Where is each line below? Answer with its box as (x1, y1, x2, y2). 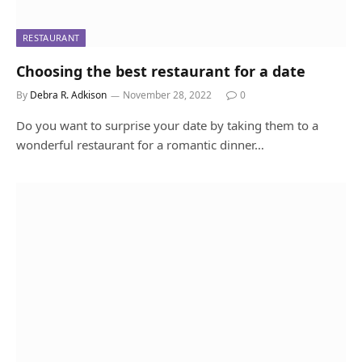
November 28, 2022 (123, 88, 212, 103)
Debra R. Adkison (30, 88, 107, 103)
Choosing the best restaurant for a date (16, 61, 305, 82)
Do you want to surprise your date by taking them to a (16, 117, 318, 134)
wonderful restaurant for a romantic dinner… (16, 137, 264, 154)
